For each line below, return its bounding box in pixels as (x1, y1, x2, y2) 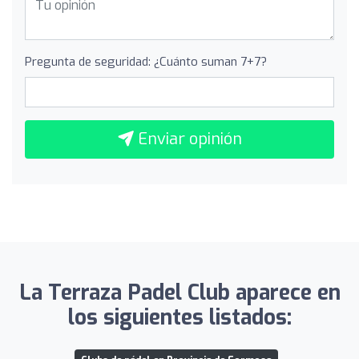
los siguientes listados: (67, 304, 292, 332)
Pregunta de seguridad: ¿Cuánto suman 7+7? (25, 54, 267, 70)
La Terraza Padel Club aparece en (18, 279, 341, 307)
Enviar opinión (133, 128, 242, 150)
